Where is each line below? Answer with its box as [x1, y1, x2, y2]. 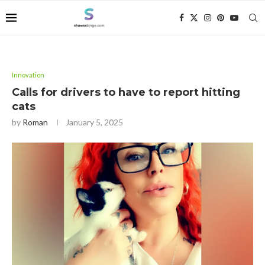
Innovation [12, 71, 44, 79]
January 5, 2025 [66, 117, 123, 127]
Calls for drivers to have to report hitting [12, 86, 240, 99]
